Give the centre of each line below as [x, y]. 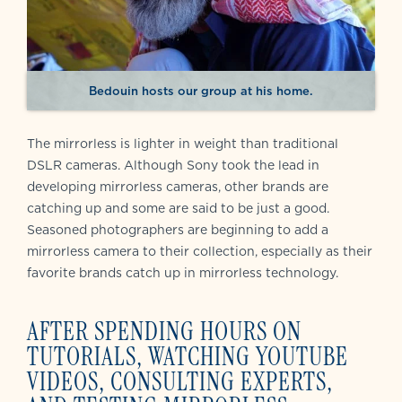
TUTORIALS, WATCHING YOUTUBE [188, 357]
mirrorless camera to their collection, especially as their [200, 252]
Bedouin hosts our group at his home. [201, 91]
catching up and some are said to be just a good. [178, 209]
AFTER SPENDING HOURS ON [164, 332]
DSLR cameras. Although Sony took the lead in [173, 166]
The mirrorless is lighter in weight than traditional [183, 144]
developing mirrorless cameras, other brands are [178, 187]
